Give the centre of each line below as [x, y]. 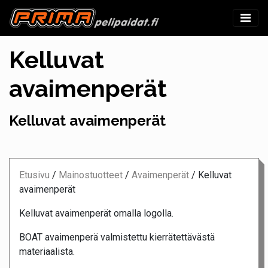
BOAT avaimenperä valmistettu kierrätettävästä [117, 237]
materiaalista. [47, 252]
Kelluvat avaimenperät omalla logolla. [96, 214]
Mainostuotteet [91, 175]
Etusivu [34, 175]
